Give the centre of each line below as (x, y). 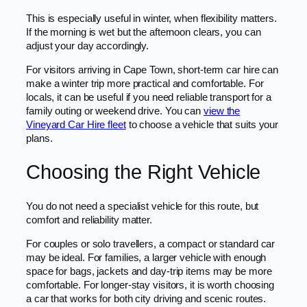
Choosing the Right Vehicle (144, 172)
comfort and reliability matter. (89, 220)
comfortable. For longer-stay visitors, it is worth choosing (150, 285)
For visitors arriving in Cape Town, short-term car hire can (152, 70)
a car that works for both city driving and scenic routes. (146, 298)
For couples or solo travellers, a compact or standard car (151, 244)
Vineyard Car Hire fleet (76, 124)
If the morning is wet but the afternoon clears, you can (144, 32)
